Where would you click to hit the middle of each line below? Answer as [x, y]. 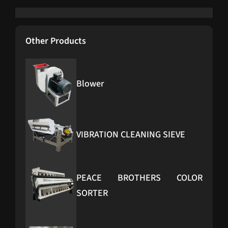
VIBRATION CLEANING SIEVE [131, 134]
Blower [90, 83]
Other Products [56, 41]
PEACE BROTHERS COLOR [139, 178]
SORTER [92, 193]
